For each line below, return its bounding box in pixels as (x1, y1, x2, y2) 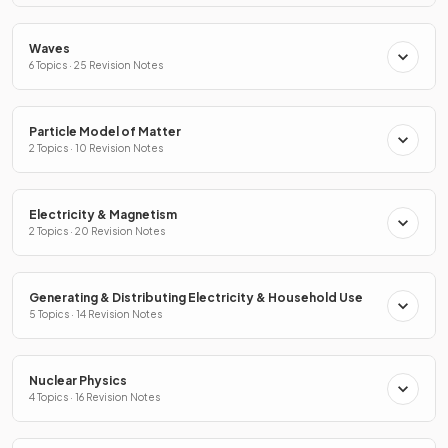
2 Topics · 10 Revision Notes (29, 142, 163, 155)
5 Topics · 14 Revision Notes (29, 308, 162, 321)
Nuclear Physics (29, 373, 127, 389)
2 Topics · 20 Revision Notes (29, 225, 165, 238)
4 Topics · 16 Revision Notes (29, 391, 160, 404)
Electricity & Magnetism (29, 207, 177, 223)
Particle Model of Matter (29, 124, 181, 140)
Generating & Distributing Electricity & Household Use (29, 290, 363, 306)
